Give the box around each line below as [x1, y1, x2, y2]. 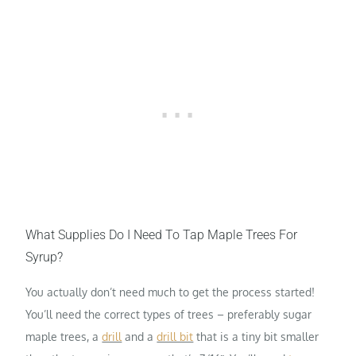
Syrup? [25, 250, 64, 265]
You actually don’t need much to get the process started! [25, 285, 315, 300]
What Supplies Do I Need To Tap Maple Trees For [25, 227, 298, 243]
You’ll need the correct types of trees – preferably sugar [25, 308, 312, 322]
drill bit [157, 330, 194, 344]
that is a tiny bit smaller [193, 330, 319, 344]
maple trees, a [25, 330, 103, 344]
